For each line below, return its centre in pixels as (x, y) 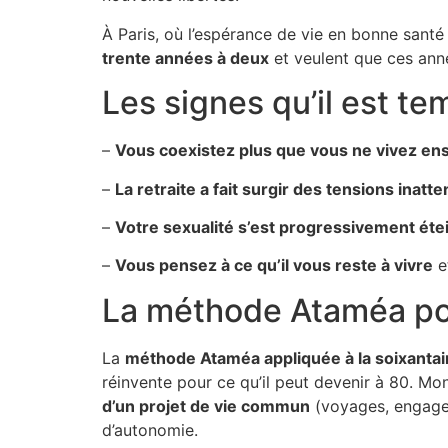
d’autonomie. (150, 429)
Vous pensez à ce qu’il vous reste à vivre (274, 265)
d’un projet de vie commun (206, 405)
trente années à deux (185, 57)
